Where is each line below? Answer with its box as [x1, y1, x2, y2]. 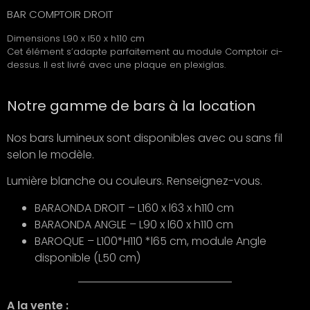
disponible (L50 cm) [35, 249, 140, 266]
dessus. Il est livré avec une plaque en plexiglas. [7, 58, 226, 72]
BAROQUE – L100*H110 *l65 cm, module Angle [35, 232, 266, 249]
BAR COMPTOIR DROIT [7, 6, 113, 21]
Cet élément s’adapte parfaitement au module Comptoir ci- [7, 45, 283, 59]
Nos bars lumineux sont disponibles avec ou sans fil [7, 129, 282, 146]
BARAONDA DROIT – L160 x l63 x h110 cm [35, 199, 234, 216]
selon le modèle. [7, 146, 94, 163]
